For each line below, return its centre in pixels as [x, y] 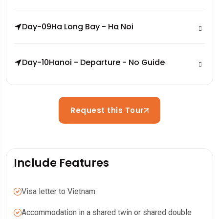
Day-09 [37, 27]
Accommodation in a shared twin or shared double [107, 213]
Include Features [61, 163]
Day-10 [35, 63]
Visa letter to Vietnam [58, 192]
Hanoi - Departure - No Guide [107, 63]
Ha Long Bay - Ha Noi [92, 27]
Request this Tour [107, 110]
